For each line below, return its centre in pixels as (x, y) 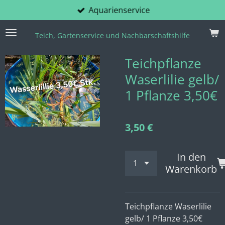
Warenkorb (191, 169)
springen (22, 34)
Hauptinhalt (27, 22)
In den (191, 157)
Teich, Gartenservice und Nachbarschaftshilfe (113, 35)
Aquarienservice (119, 10)
